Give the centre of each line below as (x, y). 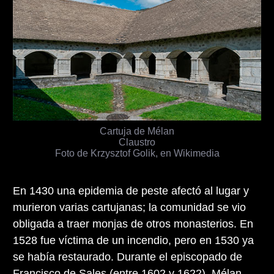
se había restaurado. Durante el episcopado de (128, 257)
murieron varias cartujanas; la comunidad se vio (129, 207)
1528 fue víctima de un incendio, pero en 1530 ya (133, 240)
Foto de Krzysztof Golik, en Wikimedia (137, 153)
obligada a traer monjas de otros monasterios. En (133, 224)
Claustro (137, 142)
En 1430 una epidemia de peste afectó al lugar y (131, 191)
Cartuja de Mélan (137, 131)
